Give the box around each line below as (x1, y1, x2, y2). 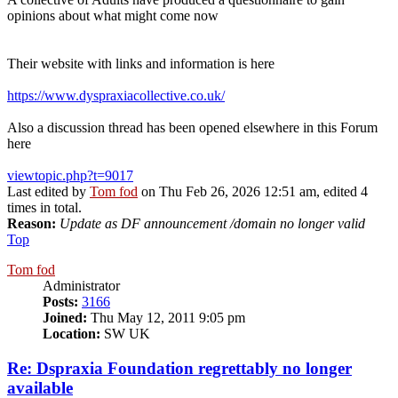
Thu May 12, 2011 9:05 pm (87, 310, 245, 326)
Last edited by (7, 184, 90, 200)
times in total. (7, 200, 82, 216)
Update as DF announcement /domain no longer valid (60, 216, 365, 232)
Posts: (43, 294, 78, 310)
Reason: (7, 216, 56, 232)
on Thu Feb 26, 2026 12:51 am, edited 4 (138, 184, 368, 200)
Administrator (43, 278, 120, 294)
